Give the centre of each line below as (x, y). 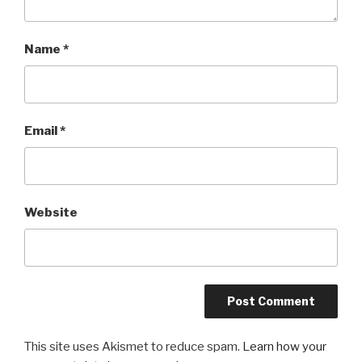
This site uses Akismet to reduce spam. (133, 346)
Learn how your (284, 346)
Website (51, 213)
